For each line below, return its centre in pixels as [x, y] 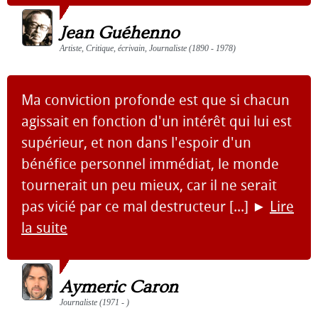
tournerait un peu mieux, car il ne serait [149, 185]
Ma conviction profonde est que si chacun [155, 100]
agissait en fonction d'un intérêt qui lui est [157, 121]
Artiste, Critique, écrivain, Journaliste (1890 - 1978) [148, 48]
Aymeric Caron [119, 287]
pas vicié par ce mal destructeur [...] [137, 207]
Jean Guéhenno [119, 33]
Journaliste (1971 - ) [94, 302]
